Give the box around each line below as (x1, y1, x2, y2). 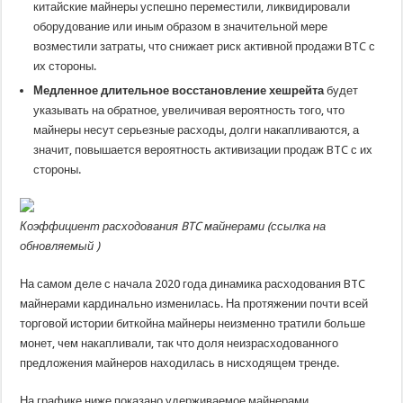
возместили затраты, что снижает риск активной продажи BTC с (33, 40, 376, 53)
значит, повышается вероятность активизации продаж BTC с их (33, 143, 373, 157)
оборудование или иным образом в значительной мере (33, 20, 328, 33)
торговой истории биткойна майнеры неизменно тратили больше (20, 317, 366, 330)
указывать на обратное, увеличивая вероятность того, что (33, 103, 345, 117)
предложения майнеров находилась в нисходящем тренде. (20, 356, 340, 370)
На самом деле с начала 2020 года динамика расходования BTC (20, 277, 366, 291)
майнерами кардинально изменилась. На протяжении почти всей (20, 297, 369, 310)
